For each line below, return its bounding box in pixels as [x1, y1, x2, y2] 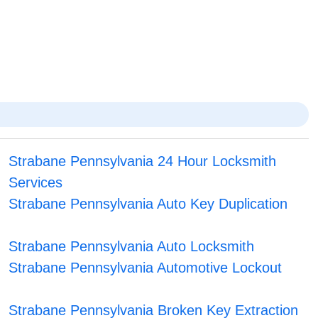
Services [8, 175, 62, 191]
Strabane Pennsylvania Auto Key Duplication [8, 196, 287, 212]
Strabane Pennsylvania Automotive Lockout [8, 260, 282, 276]
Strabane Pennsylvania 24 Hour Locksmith [8, 153, 276, 170]
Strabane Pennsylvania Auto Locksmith [8, 238, 254, 255]
